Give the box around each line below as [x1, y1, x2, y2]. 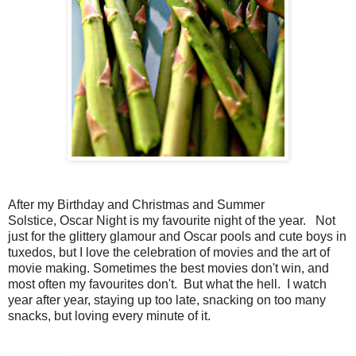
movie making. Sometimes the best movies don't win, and [8, 261, 329, 276]
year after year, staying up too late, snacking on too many [8, 293, 326, 308]
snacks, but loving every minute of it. [8, 309, 214, 323]
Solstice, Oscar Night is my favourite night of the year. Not [8, 214, 335, 228]
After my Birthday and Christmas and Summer [8, 198, 265, 212]
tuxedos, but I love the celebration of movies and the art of [8, 246, 330, 260]
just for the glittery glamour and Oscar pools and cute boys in [8, 230, 346, 244]
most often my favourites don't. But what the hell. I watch [8, 277, 327, 292]
